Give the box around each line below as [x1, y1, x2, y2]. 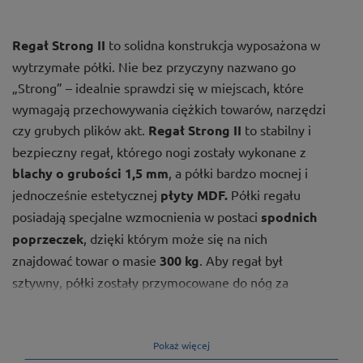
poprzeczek [12, 229, 83, 247]
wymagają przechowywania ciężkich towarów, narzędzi [12, 100, 326, 117]
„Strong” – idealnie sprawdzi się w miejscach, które [12, 79, 304, 96]
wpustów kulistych [61, 294, 177, 312]
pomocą [12, 294, 61, 311]
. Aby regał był [199, 251, 283, 268]
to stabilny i [245, 121, 311, 138]
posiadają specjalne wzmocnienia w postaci [12, 207, 261, 224]
